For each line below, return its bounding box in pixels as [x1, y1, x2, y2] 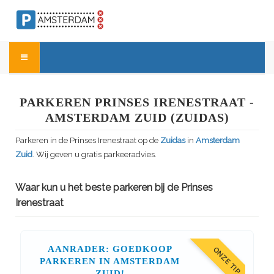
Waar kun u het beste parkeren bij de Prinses [15, 182, 213, 194]
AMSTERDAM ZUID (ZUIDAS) [45, 111, 229, 125]
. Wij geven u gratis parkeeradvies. [32, 150, 157, 160]
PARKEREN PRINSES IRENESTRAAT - [20, 95, 254, 109]
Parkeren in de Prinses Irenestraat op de [15, 136, 160, 146]
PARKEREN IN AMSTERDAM [40, 256, 180, 267]
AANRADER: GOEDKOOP [47, 244, 172, 254]
